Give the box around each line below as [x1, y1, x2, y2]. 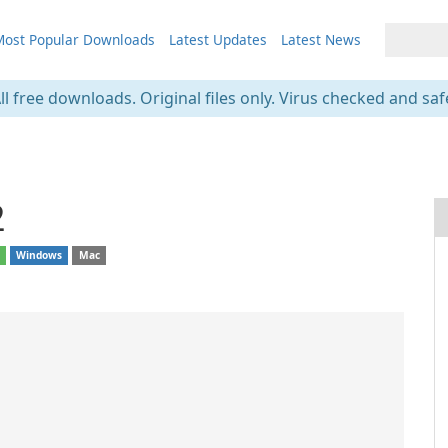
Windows [16, 248, 63, 262]
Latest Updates [168, 30, 267, 49]
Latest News [280, 30, 361, 49]
